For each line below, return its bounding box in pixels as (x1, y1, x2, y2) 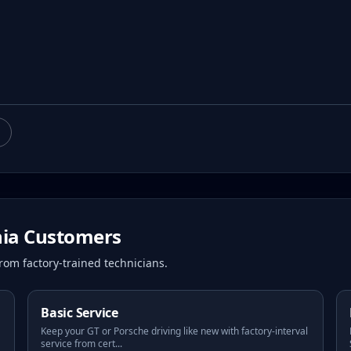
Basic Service (41, 304, 118, 321)
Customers (19, 223, 121, 249)
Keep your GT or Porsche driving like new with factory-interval (41, 324, 308, 338)
